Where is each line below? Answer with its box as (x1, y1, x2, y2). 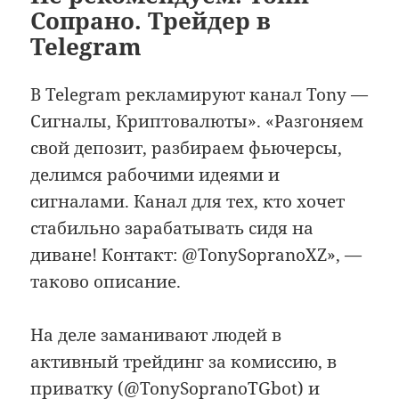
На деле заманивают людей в (30, 323, 282, 347)
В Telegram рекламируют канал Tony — (30, 82, 369, 106)
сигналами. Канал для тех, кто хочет (30, 189, 346, 213)
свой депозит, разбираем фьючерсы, (30, 135, 343, 159)
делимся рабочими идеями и (30, 162, 281, 186)
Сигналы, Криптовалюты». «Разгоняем (30, 109, 364, 133)
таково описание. (30, 269, 182, 293)
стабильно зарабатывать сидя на (30, 216, 314, 240)
